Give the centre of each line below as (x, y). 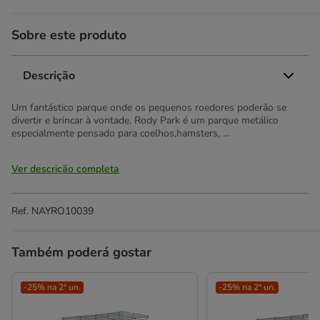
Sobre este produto (69, 35)
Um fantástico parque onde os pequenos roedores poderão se (149, 107)
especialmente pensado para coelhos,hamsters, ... (120, 133)
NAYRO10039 (62, 211)
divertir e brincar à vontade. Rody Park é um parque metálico (145, 120)
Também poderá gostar (81, 252)
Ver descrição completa (65, 169)
